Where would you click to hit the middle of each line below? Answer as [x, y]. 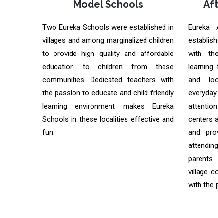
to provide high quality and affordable [108, 54]
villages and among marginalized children [108, 40]
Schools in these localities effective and [108, 119]
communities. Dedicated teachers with [108, 80]
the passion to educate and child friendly [108, 93]
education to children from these [108, 67]
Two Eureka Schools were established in [108, 27]
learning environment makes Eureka [108, 106]
